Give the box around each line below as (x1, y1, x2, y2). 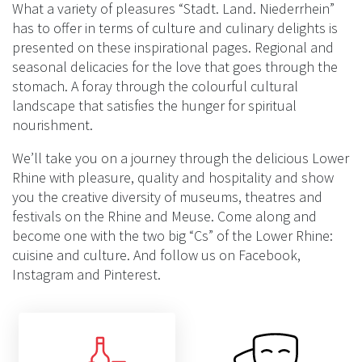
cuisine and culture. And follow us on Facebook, (12, 246, 301, 265)
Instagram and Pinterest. (12, 265, 161, 284)
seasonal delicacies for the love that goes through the (12, 57, 338, 77)
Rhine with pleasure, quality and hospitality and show (12, 168, 334, 187)
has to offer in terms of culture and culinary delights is (12, 19, 338, 38)
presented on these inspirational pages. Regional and (12, 38, 334, 57)
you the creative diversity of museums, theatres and (12, 187, 322, 207)
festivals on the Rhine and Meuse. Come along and (12, 207, 317, 226)
